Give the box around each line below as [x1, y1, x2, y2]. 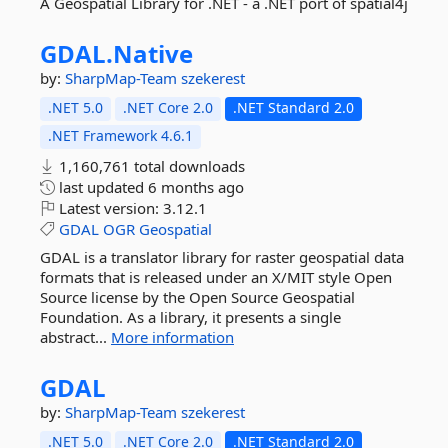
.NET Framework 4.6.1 [48, 126, 193, 145]
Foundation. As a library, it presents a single [40, 307, 341, 327]
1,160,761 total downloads [55, 156, 245, 176]
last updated [55, 177, 148, 197]
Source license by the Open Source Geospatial [40, 287, 355, 307]
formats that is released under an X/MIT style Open [40, 267, 392, 287]
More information [111, 327, 234, 347]
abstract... [40, 327, 111, 347]
